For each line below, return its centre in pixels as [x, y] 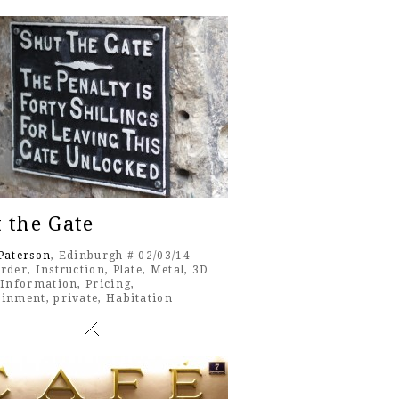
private [76, 299]
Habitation [139, 299]
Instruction [70, 270]
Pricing [109, 285]
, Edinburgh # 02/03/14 [121, 256]
